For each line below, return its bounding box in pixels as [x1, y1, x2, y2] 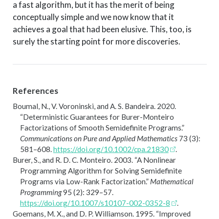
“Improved [155, 209, 191, 218]
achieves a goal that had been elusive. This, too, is [12, 23, 192, 34]
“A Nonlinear [134, 155, 176, 164]
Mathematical [150, 176, 194, 186]
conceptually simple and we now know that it [12, 11, 174, 22]
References [12, 86, 58, 96]
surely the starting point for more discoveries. [12, 36, 180, 46]
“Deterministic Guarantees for [20, 112, 121, 121]
